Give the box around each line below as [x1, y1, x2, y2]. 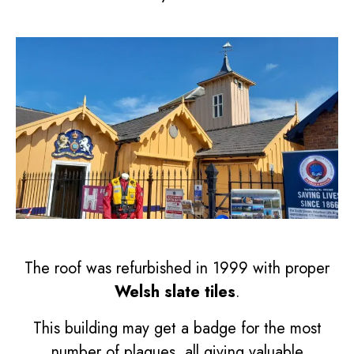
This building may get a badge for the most [32, 316, 322, 340]
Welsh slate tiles [114, 280, 235, 303]
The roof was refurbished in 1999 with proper [24, 256, 330, 280]
